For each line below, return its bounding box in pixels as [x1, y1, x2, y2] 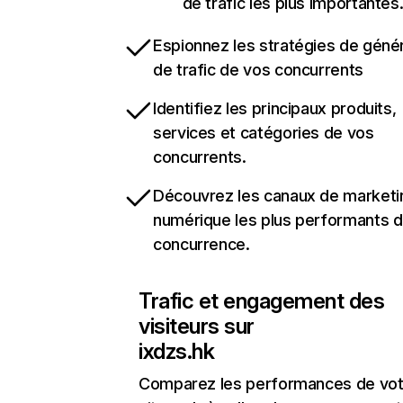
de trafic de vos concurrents [153, 60, 363, 79]
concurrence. [153, 235, 250, 254]
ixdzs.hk [139, 338, 215, 364]
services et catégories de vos [153, 123, 374, 142]
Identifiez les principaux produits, [153, 99, 397, 118]
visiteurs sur [139, 313, 255, 339]
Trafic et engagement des [139, 288, 385, 314]
